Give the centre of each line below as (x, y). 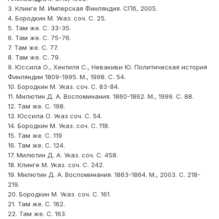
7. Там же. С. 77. (33, 48)
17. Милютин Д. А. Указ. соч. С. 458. (63, 155)
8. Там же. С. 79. (34, 57)
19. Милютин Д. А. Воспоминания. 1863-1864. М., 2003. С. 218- (104, 175)
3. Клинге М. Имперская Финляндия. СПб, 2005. (83, 9)
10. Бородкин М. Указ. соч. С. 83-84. (64, 87)
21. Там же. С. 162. (36, 204)
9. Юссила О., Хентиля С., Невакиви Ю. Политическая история (108, 67)
